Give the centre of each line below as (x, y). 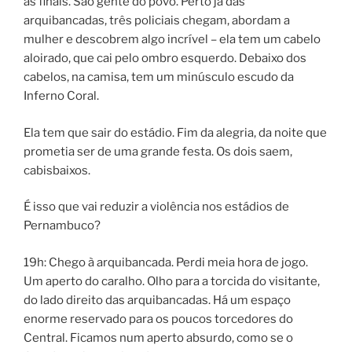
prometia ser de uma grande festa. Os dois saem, (158, 151)
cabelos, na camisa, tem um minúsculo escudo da (159, 77)
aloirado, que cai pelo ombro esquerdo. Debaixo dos (165, 59)
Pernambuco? (62, 226)
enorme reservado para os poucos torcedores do (158, 319)
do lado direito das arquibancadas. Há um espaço (157, 300)
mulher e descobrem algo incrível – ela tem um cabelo (172, 40)
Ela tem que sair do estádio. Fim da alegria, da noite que (175, 132)
